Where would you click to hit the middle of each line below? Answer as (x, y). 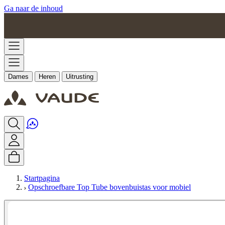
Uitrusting (80, 77)
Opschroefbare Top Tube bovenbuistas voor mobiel (109, 187)
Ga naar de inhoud (33, 8)
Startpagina (42, 178)
